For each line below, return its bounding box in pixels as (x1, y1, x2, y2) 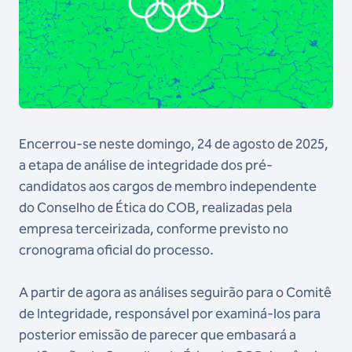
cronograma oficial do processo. (19, 241, 216, 258)
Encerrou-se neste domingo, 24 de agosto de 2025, (19, 135, 328, 152)
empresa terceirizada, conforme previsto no (19, 220, 288, 237)
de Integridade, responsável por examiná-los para (19, 305, 321, 322)
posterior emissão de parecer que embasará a (19, 326, 296, 343)
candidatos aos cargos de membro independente (19, 178, 317, 195)
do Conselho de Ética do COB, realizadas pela (19, 199, 292, 216)
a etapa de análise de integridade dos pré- (19, 156, 273, 174)
